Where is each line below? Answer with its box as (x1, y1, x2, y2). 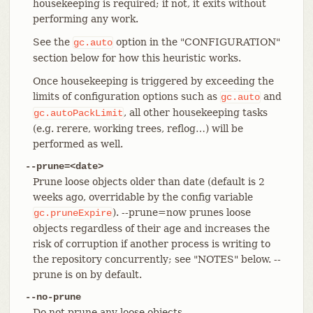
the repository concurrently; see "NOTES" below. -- (32, 253, 281, 265)
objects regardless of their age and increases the (32, 222, 270, 234)
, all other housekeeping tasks (123, 106, 268, 118)
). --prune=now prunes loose (112, 206, 251, 218)
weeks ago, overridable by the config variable (32, 191, 253, 203)
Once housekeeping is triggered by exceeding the (32, 75, 274, 87)
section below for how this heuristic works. (32, 52, 241, 64)
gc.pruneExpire (33, 207, 112, 219)
